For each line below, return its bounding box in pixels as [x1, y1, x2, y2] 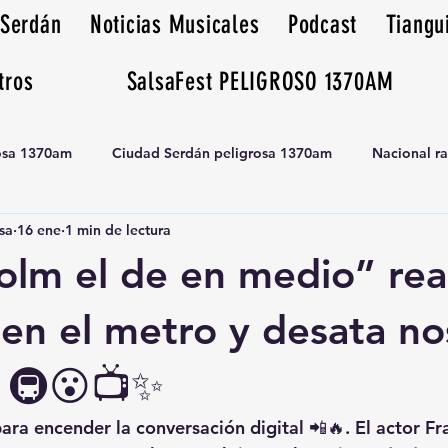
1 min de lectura [65, 220, 171, 239]
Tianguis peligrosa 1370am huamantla [31, 223, 281, 242]
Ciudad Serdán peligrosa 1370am [112, 143, 332, 162]
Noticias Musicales [89, 10, 260, 39]
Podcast [287, 10, 358, 39]
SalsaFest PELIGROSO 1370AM [126, 67, 395, 96]
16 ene [17, 220, 61, 239]
